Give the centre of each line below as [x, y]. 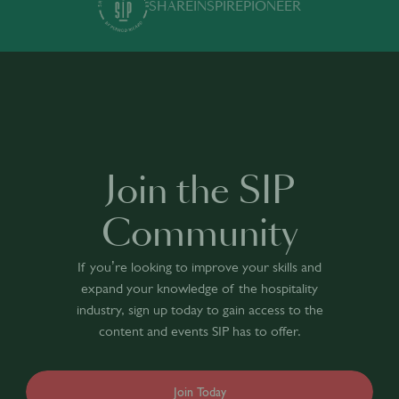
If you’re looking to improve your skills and [199, 267]
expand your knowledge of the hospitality [199, 288]
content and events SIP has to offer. [199, 331]
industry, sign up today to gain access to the [199, 309]
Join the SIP [199, 192]
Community [199, 235]
